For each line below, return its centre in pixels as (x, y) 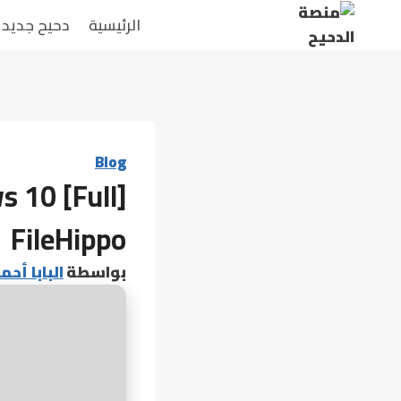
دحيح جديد (36, 25)
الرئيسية (114, 25)
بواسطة (96, 272)
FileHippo (68, 239)
